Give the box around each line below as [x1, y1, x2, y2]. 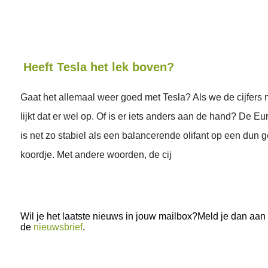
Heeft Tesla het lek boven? [23, 60, 174, 74]
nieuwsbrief [33, 222, 83, 232]
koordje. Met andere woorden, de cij [20, 150, 172, 160]
